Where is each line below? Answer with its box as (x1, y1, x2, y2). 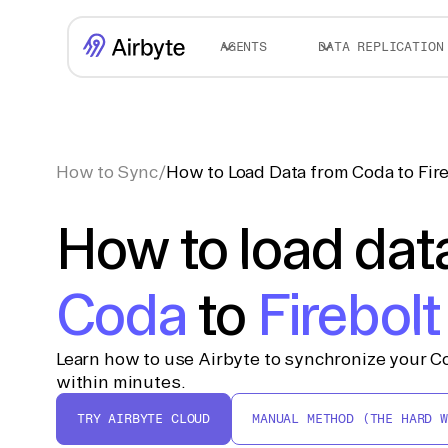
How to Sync (56, 162, 159, 181)
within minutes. (56, 372, 186, 391)
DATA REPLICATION (318, 39, 444, 54)
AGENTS (219, 39, 267, 54)
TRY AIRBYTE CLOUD (77, 411, 211, 426)
